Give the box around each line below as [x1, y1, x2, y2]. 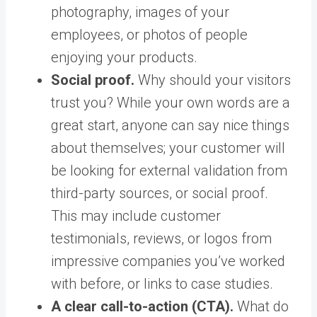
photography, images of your [51, 3, 229, 21]
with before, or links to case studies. [51, 275, 273, 292]
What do [237, 297, 289, 315]
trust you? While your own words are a [51, 93, 290, 111]
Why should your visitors [138, 71, 291, 88]
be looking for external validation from [51, 161, 287, 179]
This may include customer [51, 207, 221, 224]
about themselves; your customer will [51, 139, 285, 156]
